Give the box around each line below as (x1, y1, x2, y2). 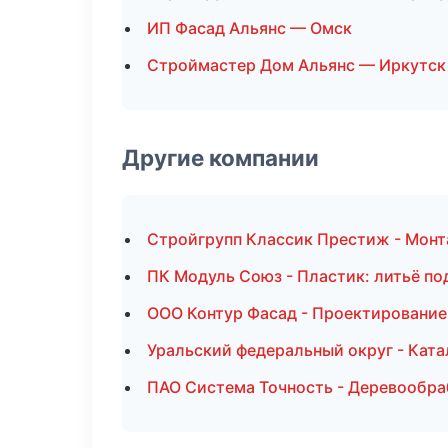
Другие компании (122, 144, 319, 171)
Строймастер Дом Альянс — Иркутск (147, 55, 446, 75)
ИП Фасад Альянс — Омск (147, 18, 352, 38)
